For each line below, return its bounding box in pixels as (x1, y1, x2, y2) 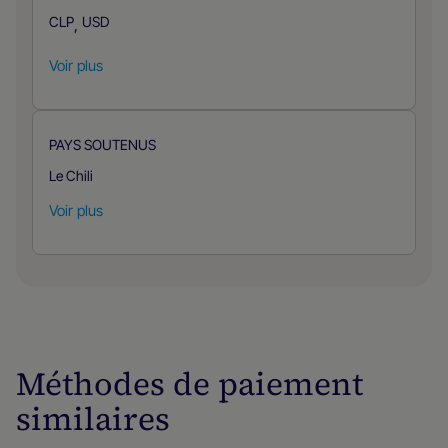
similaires (16, 397, 170, 441)
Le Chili (49, 167, 93, 184)
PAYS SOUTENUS (49, 136, 156, 153)
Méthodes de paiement (16, 362, 363, 406)
